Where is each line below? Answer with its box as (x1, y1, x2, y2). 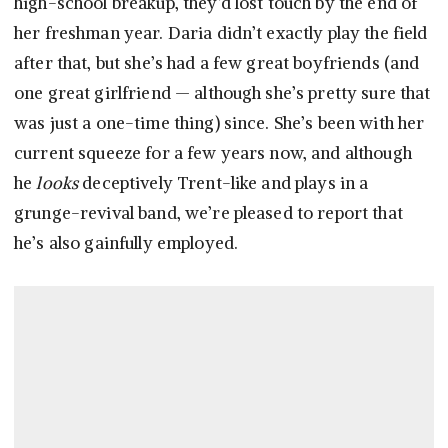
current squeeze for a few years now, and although (14, 142, 412, 165)
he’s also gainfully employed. (14, 232, 239, 255)
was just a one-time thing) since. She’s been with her (14, 112, 425, 135)
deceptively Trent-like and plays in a (78, 172, 369, 195)
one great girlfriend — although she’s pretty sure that (14, 82, 431, 105)
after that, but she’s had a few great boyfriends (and (14, 52, 420, 75)
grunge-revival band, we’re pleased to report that (14, 202, 403, 225)
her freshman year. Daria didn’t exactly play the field (14, 22, 428, 45)
